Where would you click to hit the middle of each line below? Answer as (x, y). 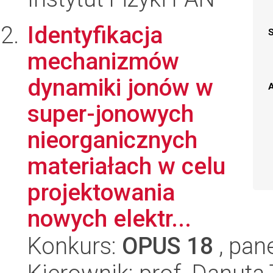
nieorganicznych (112, 140)
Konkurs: (75, 246)
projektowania (101, 192)
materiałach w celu (126, 166)
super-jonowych (111, 114)
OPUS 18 (168, 246)
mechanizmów (103, 61)
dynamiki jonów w (120, 87)
